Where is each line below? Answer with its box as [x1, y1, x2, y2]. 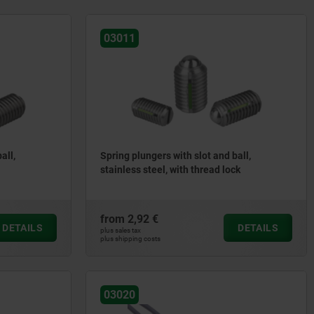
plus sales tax [100, 226, 141, 234]
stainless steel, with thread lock [100, 164, 240, 176]
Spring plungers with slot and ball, [100, 150, 251, 162]
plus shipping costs [100, 235, 161, 243]
